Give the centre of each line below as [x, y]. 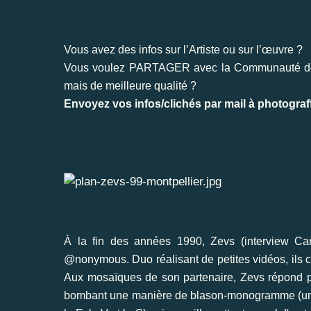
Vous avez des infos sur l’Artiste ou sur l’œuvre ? [183, 49]
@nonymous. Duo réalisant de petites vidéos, [178, 259]
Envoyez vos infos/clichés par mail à [161, 103]
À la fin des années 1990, [137, 241]
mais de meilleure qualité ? [130, 85]
